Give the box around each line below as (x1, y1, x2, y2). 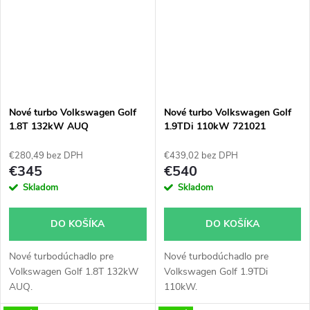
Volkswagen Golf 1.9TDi (163, 264, 268, 278)
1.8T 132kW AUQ (9, 119, 89, 133)
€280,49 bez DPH (9, 149, 83, 162)
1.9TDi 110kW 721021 (163, 119, 266, 133)
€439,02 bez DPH (163, 149, 238, 162)
